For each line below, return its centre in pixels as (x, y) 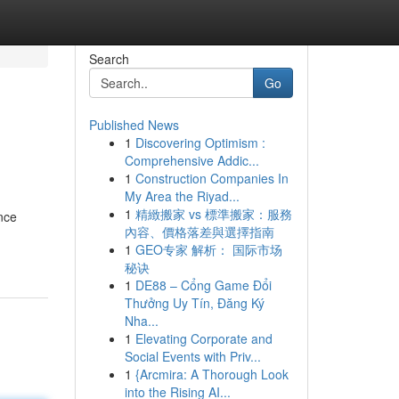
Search (109, 59)
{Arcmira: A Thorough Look (212, 374)
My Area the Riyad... (182, 196)
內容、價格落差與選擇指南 (199, 232)
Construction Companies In (212, 178)
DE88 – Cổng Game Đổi (203, 285)
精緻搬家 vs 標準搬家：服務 (213, 214)
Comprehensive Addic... (191, 160)
